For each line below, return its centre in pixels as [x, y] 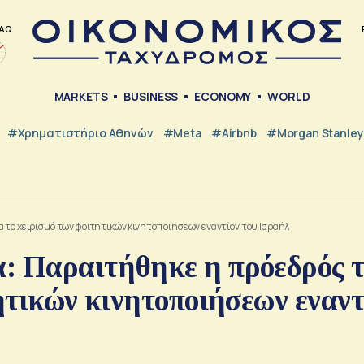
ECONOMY [223, 97]
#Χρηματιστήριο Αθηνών [80, 132]
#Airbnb [234, 132]
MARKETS [81, 97]
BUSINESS [151, 97]
